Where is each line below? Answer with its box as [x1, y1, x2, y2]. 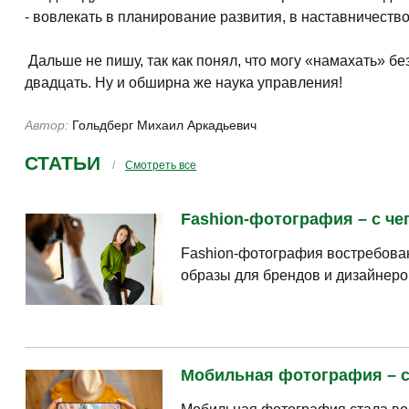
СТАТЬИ [25, 152, 100, 173]
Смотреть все [125, 159, 197, 172]
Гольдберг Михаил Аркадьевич [72, 118, 257, 132]
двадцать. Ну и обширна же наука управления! [25, 75, 346, 90]
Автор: [25, 118, 72, 132]
